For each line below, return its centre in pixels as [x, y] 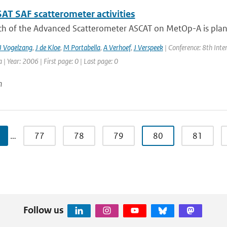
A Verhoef [117, 47]
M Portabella [82, 47]
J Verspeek [148, 47]
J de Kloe [48, 47]
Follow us [43, 210]
